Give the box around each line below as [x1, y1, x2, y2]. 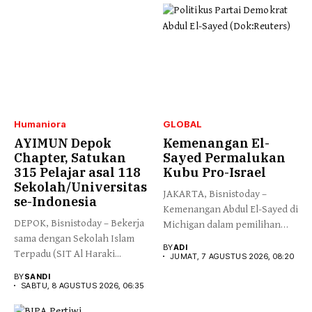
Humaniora [14, 118, 66, 130]
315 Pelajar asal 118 [14, 164, 141, 180]
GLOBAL [163, 118, 202, 130]
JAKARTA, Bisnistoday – [163, 187, 267, 200]
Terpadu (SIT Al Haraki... [14, 247, 121, 260]
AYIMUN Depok [14, 134, 111, 151]
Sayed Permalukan [163, 149, 286, 166]
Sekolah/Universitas [14, 178, 147, 195]
